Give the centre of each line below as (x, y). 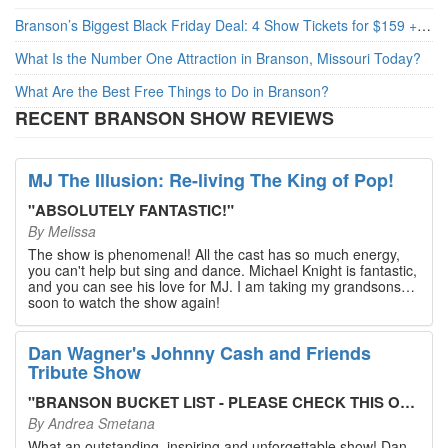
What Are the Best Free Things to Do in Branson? (172, 90)
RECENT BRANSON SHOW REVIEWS (174, 117)
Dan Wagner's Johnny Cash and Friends (199, 352)
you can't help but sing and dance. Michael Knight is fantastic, (222, 269)
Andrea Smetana (101, 422)
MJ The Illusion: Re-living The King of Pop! (211, 179)
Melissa (72, 230)
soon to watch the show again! (124, 301)
